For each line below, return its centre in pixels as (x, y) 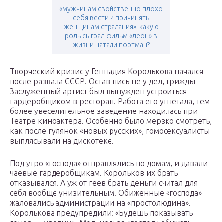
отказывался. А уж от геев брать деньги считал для (104, 183)
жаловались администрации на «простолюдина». (100, 203)
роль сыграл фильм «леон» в (111, 36)
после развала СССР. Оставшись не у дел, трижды (103, 82)
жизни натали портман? (111, 45)
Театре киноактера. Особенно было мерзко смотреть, (111, 121)
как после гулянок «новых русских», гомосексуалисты (110, 131)
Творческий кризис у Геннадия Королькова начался (107, 72)
